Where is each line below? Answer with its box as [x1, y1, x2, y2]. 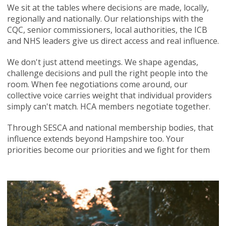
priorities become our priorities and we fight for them [7, 144, 210, 156]
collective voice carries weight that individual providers [7, 90, 212, 101]
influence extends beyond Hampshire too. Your [7, 133, 184, 145]
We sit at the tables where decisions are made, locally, [7, 2, 209, 14]
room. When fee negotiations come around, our [7, 79, 188, 90]
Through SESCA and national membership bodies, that [7, 122, 213, 134]
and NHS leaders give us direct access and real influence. [7, 35, 219, 47]
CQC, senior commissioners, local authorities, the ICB [7, 24, 207, 36]
